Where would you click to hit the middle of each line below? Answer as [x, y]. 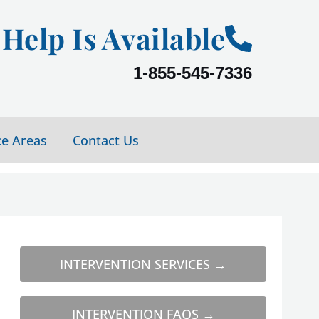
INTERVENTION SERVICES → [143, 264]
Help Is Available [113, 38]
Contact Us [106, 140]
